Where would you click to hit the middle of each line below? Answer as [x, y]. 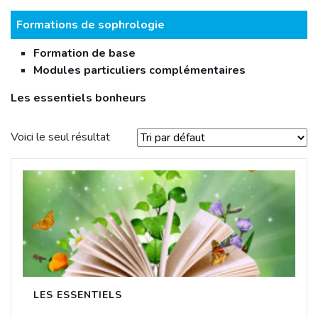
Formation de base [84, 53]
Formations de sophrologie [91, 25]
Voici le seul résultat [60, 137]
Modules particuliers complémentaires [139, 70]
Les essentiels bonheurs [78, 98]
